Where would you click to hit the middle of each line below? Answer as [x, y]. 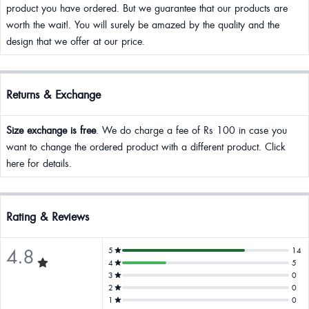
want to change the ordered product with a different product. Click [146, 146]
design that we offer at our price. [76, 41]
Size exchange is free [51, 130]
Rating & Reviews [48, 216]
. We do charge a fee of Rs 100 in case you [191, 130]
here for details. [39, 163]
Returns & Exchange [53, 94]
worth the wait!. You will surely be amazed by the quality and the [143, 24]
